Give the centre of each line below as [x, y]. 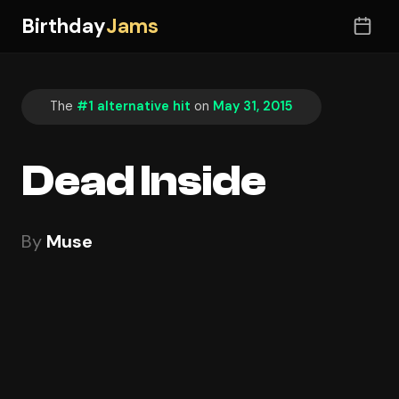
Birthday [64, 26]
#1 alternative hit [134, 106]
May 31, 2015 [253, 106]
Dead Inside [144, 181]
